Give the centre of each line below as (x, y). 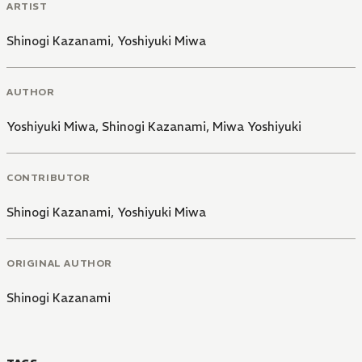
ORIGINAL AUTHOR (59, 263)
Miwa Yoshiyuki (257, 126)
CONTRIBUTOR (48, 177)
